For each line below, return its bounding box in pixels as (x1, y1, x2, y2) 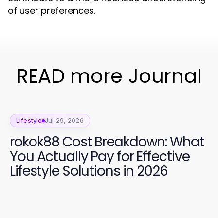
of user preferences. (8, 4, 95, 17)
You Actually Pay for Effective (10, 147, 190, 166)
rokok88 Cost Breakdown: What (10, 132, 204, 151)
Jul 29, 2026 (45, 116, 84, 124)
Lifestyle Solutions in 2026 (10, 162, 168, 181)
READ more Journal (16, 62, 202, 90)
